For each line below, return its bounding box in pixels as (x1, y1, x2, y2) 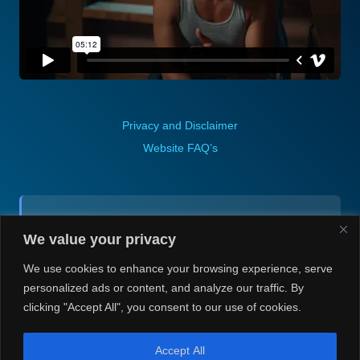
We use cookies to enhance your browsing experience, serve (23, 261, 333, 275)
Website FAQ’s (142, 141, 218, 154)
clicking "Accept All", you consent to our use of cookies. (23, 300, 301, 313)
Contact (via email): (124, 217, 227, 231)
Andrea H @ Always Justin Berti (91, 248, 260, 263)
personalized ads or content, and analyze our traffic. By (23, 280, 304, 294)
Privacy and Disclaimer (122, 119, 238, 132)
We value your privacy (23, 231, 176, 247)
